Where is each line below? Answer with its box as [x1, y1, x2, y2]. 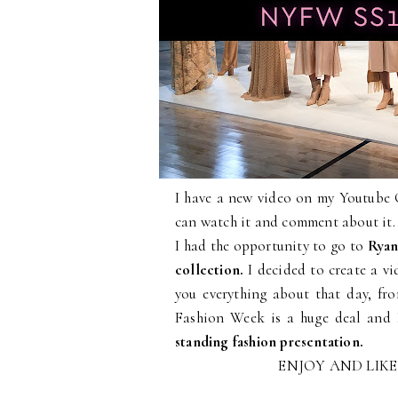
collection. [175, 260, 249, 279]
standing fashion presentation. [175, 332, 368, 351]
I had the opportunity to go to [175, 236, 368, 255]
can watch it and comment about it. [175, 212, 395, 231]
